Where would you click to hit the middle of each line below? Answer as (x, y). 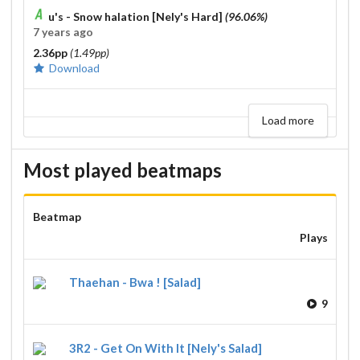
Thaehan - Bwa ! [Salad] (135, 282)
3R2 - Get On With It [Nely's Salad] (166, 348)
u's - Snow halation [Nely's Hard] (136, 16)
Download (74, 67)
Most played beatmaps (123, 170)
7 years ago (63, 31)
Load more (288, 120)
